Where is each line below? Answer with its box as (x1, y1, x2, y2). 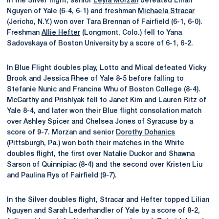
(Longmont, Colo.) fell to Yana (80, 30, 182, 36)
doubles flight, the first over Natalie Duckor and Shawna (7, 151, 195, 157)
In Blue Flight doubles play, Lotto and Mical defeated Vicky (7, 65, 206, 71)
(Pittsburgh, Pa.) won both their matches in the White (7, 140, 184, 147)
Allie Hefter (42, 30, 80, 36)
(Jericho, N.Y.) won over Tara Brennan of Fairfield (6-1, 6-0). (7, 19, 202, 25)
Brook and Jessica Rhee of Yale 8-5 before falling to (7, 76, 184, 82)
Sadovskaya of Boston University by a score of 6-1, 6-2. (7, 41, 193, 47)
